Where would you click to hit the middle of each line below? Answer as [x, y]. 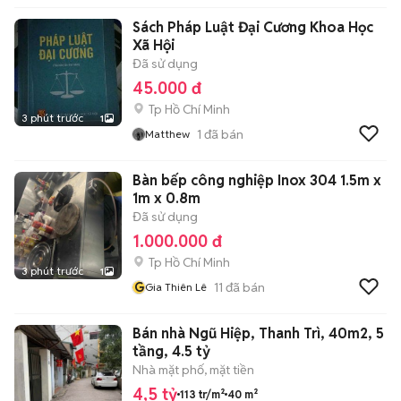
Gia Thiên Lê [176, 287]
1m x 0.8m [166, 198]
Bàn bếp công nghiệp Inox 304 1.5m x [257, 180]
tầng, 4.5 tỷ [171, 351]
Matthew [167, 134]
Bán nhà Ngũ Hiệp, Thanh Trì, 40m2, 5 [258, 333]
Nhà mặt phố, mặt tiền [193, 370]
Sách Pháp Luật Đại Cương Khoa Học [253, 27]
